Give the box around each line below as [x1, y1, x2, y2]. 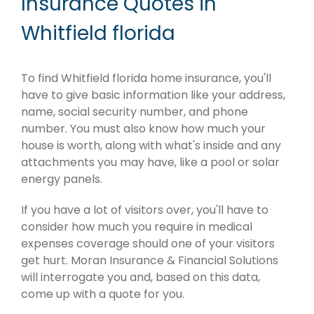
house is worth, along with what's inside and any [21, 137, 281, 153]
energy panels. [21, 170, 102, 187]
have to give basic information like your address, [21, 86, 285, 103]
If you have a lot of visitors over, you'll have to [21, 201, 268, 218]
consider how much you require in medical [21, 218, 252, 235]
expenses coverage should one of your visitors [21, 235, 275, 252]
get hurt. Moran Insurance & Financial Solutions [21, 252, 278, 268]
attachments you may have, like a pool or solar [21, 153, 280, 170]
